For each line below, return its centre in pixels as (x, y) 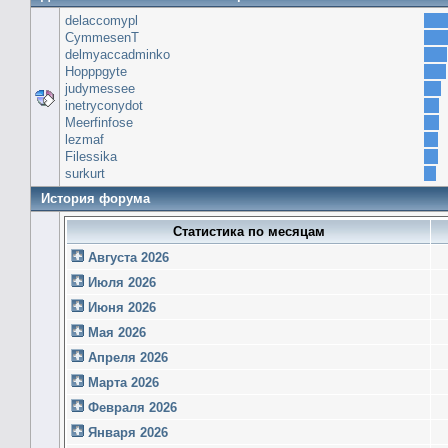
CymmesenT (102, 37)
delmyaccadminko (117, 54)
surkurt (85, 173)
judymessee (100, 88)
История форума (95, 198)
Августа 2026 (126, 257)
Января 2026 (126, 432)
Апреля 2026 (126, 357)
